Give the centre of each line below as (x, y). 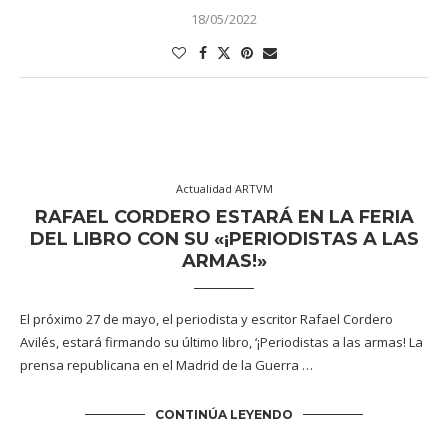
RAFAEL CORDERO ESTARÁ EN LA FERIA (224, 217)
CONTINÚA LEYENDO (224, 415)
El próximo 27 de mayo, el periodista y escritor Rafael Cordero (206, 319)
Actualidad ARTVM (224, 189)
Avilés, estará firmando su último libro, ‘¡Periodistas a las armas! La (221, 342)
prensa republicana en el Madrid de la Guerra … (166, 365)
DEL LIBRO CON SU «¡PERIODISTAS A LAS (224, 239)
